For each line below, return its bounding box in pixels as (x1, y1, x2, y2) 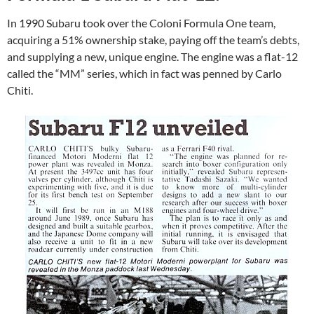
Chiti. (7, 83, 33, 97)
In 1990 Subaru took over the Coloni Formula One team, (7, 15, 275, 29)
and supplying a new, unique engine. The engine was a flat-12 (7, 49, 298, 63)
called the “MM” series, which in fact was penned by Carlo (7, 66, 282, 80)
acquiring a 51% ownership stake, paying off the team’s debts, (7, 32, 299, 46)
